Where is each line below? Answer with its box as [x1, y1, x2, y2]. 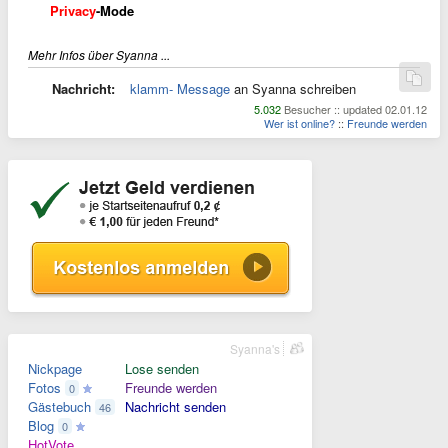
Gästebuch [28, 397, 91, 416]
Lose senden [125, 359, 199, 378]
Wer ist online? [264, 115, 335, 131]
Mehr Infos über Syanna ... [28, 46, 170, 63]
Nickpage [28, 359, 82, 378]
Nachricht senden [125, 397, 226, 416]
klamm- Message [130, 79, 230, 98]
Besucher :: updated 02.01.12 [281, 101, 427, 117]
